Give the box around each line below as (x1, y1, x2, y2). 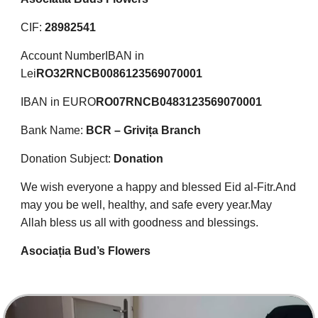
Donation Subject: (21, 152, 114, 165)
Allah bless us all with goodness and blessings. (21, 216, 258, 229)
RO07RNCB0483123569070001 (96, 95, 262, 108)
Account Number (21, 49, 105, 62)
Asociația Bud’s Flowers (21, 244, 150, 257)
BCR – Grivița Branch (86, 124, 201, 136)
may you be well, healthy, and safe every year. (21, 198, 251, 211)
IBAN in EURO (21, 95, 96, 108)
